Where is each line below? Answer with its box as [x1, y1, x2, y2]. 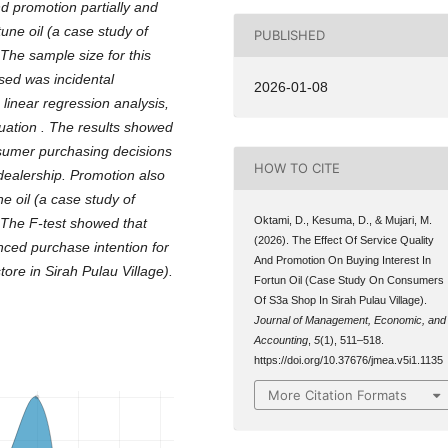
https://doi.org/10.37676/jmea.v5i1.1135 [254, 353, 444, 366]
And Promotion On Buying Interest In [254, 253, 432, 266]
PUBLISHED [254, 27, 326, 44]
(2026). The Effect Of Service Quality [254, 233, 435, 246]
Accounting [254, 333, 309, 346]
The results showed [49, 119, 173, 136]
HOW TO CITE [254, 160, 341, 177]
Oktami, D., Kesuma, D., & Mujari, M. [254, 213, 433, 226]
